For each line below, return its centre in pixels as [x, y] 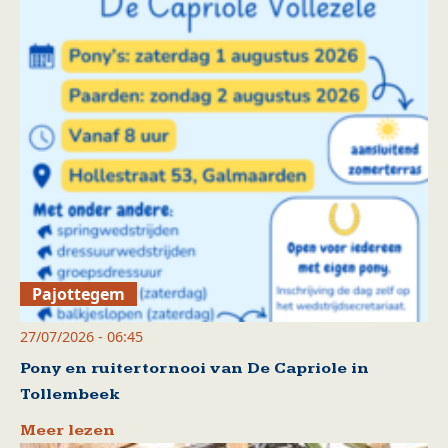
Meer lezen [67, 430]
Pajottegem [79, 293]
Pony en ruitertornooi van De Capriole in [194, 368]
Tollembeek [69, 394]
